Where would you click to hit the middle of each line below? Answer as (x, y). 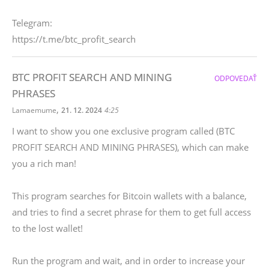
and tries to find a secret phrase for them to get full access (131, 212)
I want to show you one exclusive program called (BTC (123, 131)
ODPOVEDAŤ (236, 78)
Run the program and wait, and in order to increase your (128, 261)
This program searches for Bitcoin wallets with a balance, (129, 196)
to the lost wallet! (47, 228)
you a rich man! (44, 163)
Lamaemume (34, 110)
